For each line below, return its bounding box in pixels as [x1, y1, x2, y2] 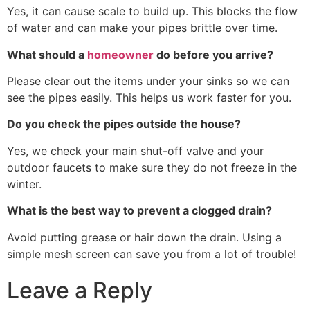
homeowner [87, 47, 154, 62]
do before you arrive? [154, 47, 273, 62]
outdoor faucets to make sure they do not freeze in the [7, 160, 297, 174]
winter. [7, 176, 42, 191]
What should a [7, 47, 87, 62]
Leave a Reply [7, 276, 152, 304]
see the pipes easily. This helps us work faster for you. [7, 90, 291, 104]
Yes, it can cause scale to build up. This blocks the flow [7, 4, 298, 19]
